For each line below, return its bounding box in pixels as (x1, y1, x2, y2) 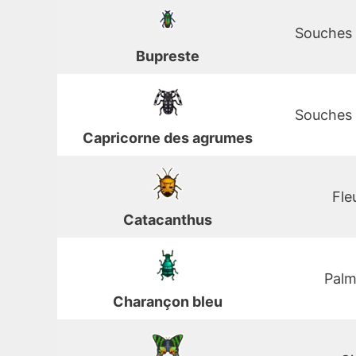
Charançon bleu (113, 293, 222, 311)
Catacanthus (123, 211, 212, 229)
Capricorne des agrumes (83, 130, 253, 147)
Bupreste (136, 48, 199, 65)
